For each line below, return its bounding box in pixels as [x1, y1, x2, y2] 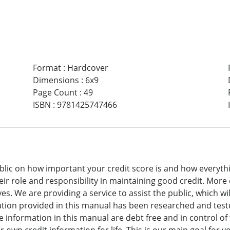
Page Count [32, 87, 78, 99]
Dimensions [32, 74, 79, 86]
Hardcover [67, 62, 108, 74]
